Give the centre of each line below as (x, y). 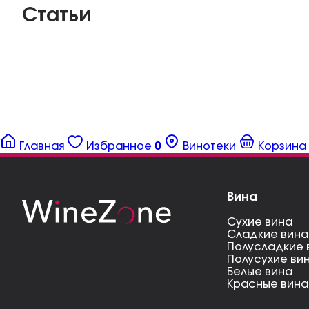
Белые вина (259, 272)
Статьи (57, 16)
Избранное (119, 146)
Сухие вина (259, 222)
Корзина (282, 146)
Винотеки (209, 146)
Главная (42, 146)
